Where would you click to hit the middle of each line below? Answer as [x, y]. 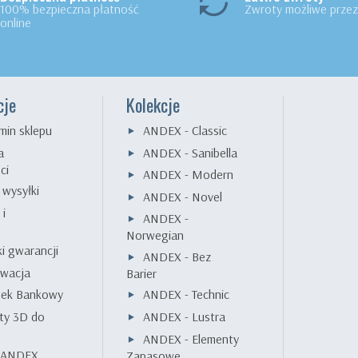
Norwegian [155, 235]
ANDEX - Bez [177, 257]
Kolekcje [153, 104]
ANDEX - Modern [188, 175]
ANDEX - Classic [185, 131]
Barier [141, 274]
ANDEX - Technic [186, 294]
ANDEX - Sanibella [190, 152]
